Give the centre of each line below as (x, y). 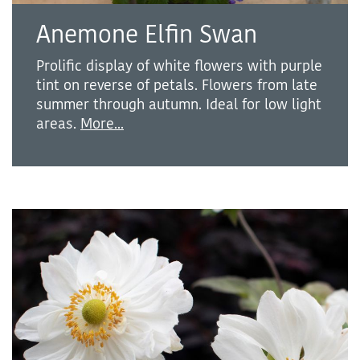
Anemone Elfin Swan (147, 35)
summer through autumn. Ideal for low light (179, 105)
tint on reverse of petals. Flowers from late (177, 86)
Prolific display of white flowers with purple (179, 66)
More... (102, 124)
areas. (58, 124)
